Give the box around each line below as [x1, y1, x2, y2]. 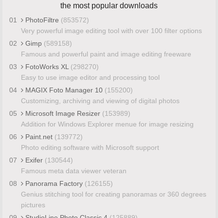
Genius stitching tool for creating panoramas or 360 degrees [20, 190, 206, 198]
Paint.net [23, 132, 54, 141]
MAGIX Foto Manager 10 [23, 86, 105, 94]
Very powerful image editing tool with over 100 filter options [20, 26, 202, 35]
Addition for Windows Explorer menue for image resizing [20, 120, 194, 128]
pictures [20, 200, 45, 209]
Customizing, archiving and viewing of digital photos [20, 96, 180, 105]
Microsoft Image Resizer [23, 109, 102, 117]
